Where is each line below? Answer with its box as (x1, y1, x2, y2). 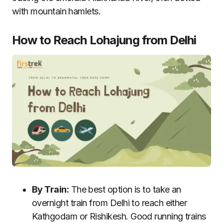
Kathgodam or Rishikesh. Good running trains (32, 211, 206, 222)
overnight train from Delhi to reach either (32, 197, 187, 208)
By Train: (32, 184, 69, 195)
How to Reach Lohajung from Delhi (12, 33, 197, 47)
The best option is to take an (69, 184, 181, 195)
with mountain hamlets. (12, 6, 101, 16)
